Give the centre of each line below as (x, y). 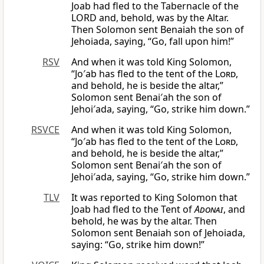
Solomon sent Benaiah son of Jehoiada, (158, 233)
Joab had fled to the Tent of (133, 209)
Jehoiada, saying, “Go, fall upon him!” (153, 42)
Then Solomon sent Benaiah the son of (158, 30)
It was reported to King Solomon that (154, 198)
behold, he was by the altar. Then (144, 221)
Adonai (209, 209)
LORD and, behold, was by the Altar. (150, 18)
